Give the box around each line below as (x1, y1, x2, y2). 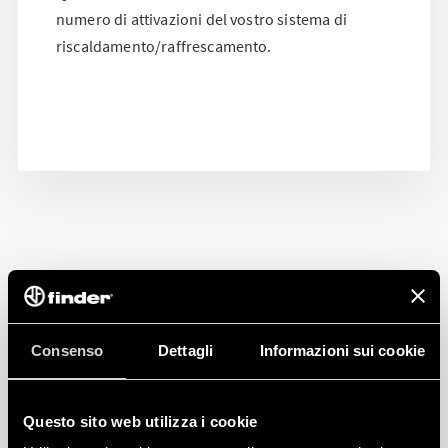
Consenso (31, 341, 104, 359)
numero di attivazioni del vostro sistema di (56, 8, 347, 29)
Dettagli (158, 341, 213, 359)
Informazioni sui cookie (259, 341, 425, 359)
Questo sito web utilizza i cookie (23, 412, 258, 430)
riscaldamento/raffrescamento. (56, 35, 272, 56)
